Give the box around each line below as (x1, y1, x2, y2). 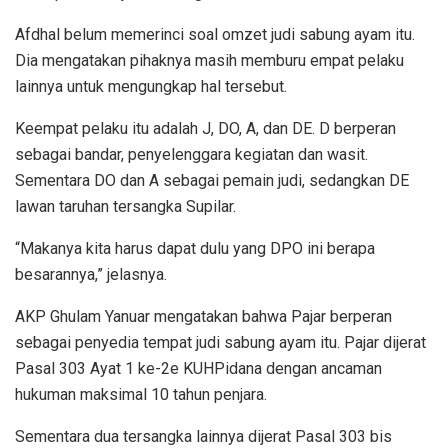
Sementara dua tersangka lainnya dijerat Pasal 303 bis (15, 426, 392, 446)
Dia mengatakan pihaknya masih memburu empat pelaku (15, 50, 404, 70)
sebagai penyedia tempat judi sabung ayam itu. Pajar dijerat (15, 332, 426, 352)
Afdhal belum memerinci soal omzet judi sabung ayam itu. (15, 24, 415, 44)
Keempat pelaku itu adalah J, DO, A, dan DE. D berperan (15, 118, 396, 138)
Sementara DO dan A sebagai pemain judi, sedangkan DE (15, 170, 409, 190)
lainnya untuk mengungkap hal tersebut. (15, 76, 287, 96)
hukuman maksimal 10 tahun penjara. (15, 384, 267, 404)
